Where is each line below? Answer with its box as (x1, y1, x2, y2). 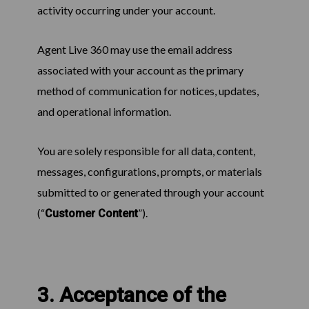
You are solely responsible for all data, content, (37, 144, 255, 158)
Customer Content (44, 207, 138, 221)
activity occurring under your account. (37, 3, 215, 17)
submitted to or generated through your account (37, 186, 264, 199)
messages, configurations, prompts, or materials (37, 165, 262, 179)
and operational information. (37, 105, 171, 119)
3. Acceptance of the (37, 283, 226, 308)
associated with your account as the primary (37, 63, 243, 77)
